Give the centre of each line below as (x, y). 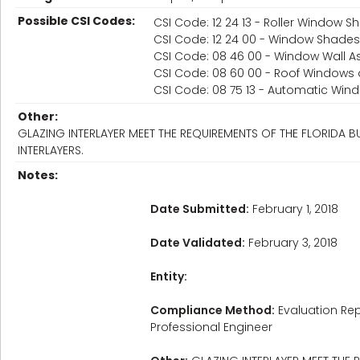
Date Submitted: (200, 209)
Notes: (38, 175)
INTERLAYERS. (51, 150)
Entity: (169, 276)
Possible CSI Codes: (76, 21)
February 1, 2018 (294, 209)
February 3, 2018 (291, 243)
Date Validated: (198, 243)
